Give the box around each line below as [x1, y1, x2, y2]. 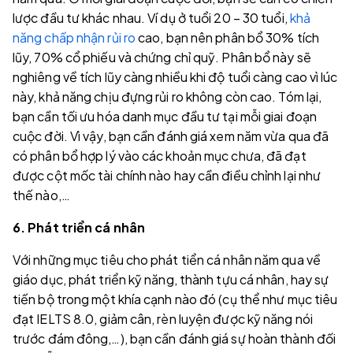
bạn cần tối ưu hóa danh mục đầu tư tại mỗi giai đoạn [13, 108, 317, 124]
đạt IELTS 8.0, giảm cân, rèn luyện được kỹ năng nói [13, 310, 313, 327]
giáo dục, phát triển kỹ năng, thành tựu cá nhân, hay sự [13, 271, 329, 288]
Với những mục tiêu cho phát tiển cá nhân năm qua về [13, 251, 321, 268]
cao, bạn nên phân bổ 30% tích [138, 29, 319, 46]
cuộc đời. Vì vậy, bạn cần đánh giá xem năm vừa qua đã [13, 128, 329, 144]
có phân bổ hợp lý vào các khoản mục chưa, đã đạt [13, 147, 307, 164]
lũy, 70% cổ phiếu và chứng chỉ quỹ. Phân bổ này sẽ [13, 49, 311, 65]
